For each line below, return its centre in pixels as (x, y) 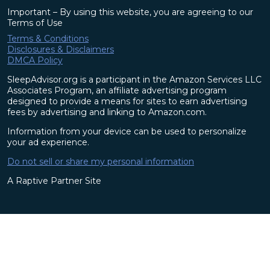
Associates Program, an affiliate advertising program (117, 90)
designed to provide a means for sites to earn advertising (127, 101)
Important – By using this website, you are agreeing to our (130, 12)
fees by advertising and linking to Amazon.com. (107, 112)
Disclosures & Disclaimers (61, 49)
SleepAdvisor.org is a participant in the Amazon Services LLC (134, 79)
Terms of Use (35, 23)
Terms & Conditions (48, 38)
